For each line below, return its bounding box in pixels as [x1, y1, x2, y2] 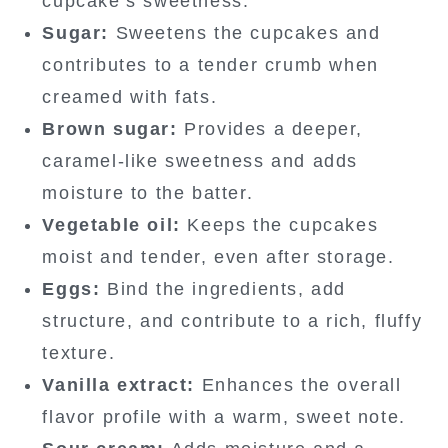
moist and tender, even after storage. [42, 247, 395, 268]
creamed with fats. [42, 87, 218, 108]
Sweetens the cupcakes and [109, 23, 381, 44]
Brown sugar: [42, 119, 178, 140]
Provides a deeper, [177, 119, 363, 140]
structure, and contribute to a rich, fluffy [42, 311, 423, 332]
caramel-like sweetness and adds [42, 151, 358, 172]
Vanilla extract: [42, 375, 195, 396]
